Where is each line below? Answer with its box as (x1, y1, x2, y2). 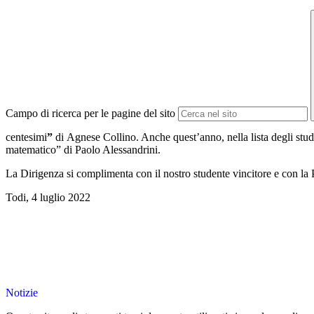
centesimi (6, 131, 47, 144)
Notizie (6, 287, 38, 299)
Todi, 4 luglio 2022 (6, 191, 90, 204)
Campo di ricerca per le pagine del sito (6, 107, 175, 120)
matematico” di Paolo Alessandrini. (6, 144, 161, 156)
